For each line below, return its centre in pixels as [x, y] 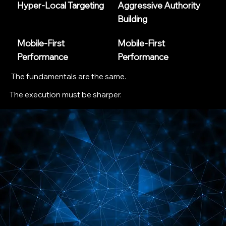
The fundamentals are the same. [68, 76]
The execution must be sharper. [66, 95]
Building [133, 19]
